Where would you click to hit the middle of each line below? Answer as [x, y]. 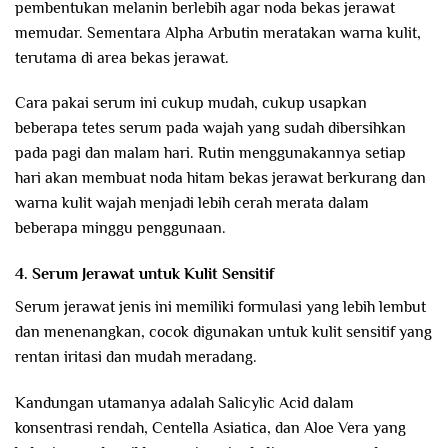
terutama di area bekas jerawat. [122, 57]
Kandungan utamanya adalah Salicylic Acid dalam [184, 403]
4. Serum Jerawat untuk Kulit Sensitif [144, 274]
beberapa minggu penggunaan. [120, 228]
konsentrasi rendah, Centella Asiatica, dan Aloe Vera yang [210, 428]
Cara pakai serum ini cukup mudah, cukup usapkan [191, 103]
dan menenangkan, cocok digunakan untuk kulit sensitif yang [223, 332]
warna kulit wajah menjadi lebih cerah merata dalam [192, 203]
